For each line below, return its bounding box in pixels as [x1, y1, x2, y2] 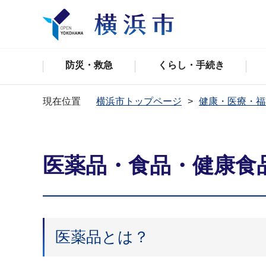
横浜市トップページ [96, 96, 182, 106]
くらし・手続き [157, 60, 224, 70]
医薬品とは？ [55, 228, 149, 246]
